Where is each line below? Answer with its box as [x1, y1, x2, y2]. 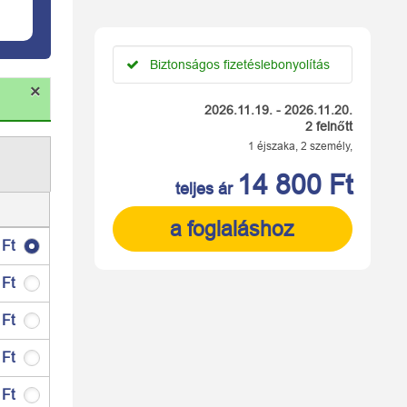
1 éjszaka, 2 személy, [248, 139, 353, 153]
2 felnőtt [305, 118, 353, 134]
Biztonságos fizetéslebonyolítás [149, 56, 330, 72]
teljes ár [175, 179, 238, 198]
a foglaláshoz [170, 216, 295, 241]
